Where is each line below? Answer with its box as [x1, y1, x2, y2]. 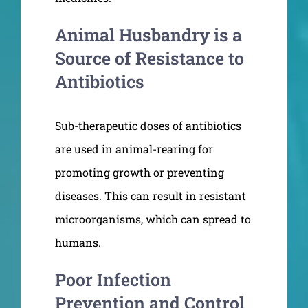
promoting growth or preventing [55, 164, 224, 179]
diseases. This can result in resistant [55, 188, 246, 203]
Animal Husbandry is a [55, 23, 242, 46]
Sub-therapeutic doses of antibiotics [55, 118, 241, 133]
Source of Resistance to [55, 46, 244, 69]
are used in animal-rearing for [55, 141, 213, 156]
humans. [55, 234, 101, 250]
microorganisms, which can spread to [55, 211, 251, 226]
